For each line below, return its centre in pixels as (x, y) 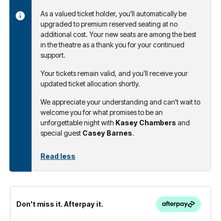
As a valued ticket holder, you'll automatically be (113, 13)
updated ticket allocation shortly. (90, 83)
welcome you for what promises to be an (102, 112)
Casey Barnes (107, 133)
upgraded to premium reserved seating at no (109, 24)
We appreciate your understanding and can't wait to (120, 102)
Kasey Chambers (146, 122)
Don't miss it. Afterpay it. (60, 204)
